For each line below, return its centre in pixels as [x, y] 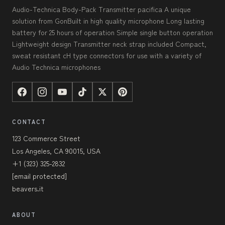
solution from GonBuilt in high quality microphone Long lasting [108, 20]
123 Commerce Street [46, 138]
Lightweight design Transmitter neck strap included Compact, [109, 43]
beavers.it [28, 188]
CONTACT [29, 121]
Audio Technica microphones [56, 67]
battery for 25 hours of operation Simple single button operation [113, 32]
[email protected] [39, 176]
